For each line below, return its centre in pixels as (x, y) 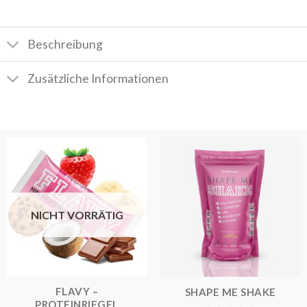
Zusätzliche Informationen (98, 78)
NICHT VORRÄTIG (77, 215)
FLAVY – (77, 292)
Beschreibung (65, 44)
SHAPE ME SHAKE (230, 292)
